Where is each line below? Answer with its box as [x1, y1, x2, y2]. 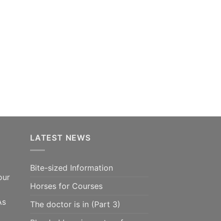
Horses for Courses [30, 181, 103, 191]
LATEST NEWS [30, 133, 91, 143]
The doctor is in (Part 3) [30, 199, 120, 209]
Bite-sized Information [30, 162, 113, 173]
